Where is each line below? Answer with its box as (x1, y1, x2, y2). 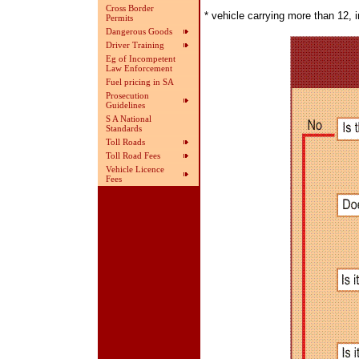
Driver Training (106, 40, 164, 50)
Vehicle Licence (106, 164, 164, 174)
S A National (106, 114, 151, 123)
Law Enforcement (106, 63, 172, 73)
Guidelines (106, 100, 145, 110)
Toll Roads (106, 137, 145, 147)
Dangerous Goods (106, 26, 172, 36)
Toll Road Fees (106, 151, 160, 160)
